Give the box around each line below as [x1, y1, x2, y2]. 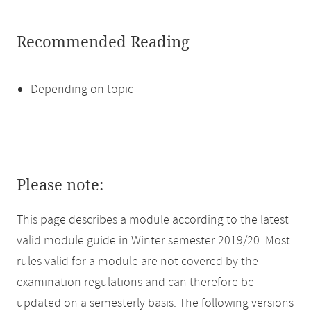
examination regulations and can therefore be [17, 274, 254, 291]
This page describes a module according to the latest [17, 212, 289, 228]
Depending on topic [31, 81, 133, 98]
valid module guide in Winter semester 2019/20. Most [17, 233, 290, 249]
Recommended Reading [17, 33, 190, 51]
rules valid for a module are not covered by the [17, 253, 258, 270]
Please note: [17, 176, 103, 194]
